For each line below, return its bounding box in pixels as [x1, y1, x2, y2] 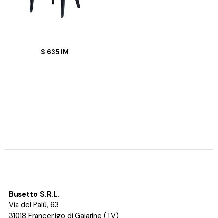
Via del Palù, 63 [8, 200, 59, 210]
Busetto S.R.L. [8, 189, 59, 200]
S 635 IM [40, 48, 69, 56]
